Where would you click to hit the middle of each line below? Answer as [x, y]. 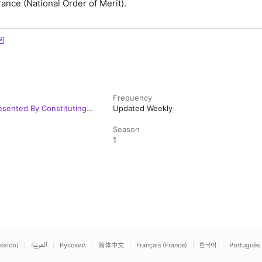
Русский [73, 245]
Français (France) [162, 245]
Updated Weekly [143, 108]
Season [127, 129]
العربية [39, 245]
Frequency [133, 98]
